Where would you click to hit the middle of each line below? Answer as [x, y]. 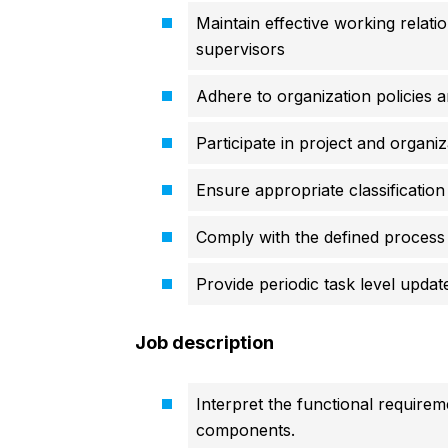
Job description [204, 343]
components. [245, 430]
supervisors [240, 49]
